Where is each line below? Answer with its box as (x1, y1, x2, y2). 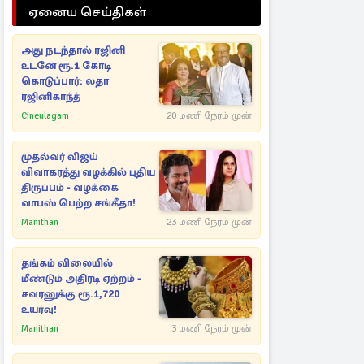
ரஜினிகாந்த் (21, 90, 80, 103)
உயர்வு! (21, 303, 57, 316)
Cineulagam (21, 110, 69, 122)
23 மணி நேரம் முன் (167, 216, 252, 228)
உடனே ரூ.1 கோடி (21, 59, 111, 72)
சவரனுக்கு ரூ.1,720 (21, 288, 119, 301)
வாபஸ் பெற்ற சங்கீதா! (21, 197, 136, 210)
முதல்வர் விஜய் (21, 150, 98, 163)
